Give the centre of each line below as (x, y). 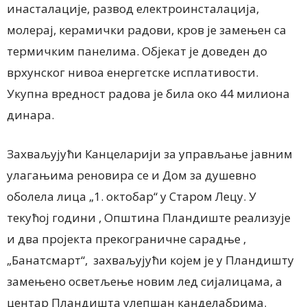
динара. (30, 115)
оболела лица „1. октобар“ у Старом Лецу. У (132, 197)
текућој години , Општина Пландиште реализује (149, 218)
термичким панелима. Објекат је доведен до (137, 51)
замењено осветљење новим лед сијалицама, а (145, 282)
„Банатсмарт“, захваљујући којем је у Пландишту (150, 260)
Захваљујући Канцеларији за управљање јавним (150, 154)
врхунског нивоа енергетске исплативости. (133, 73)
